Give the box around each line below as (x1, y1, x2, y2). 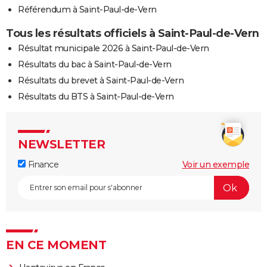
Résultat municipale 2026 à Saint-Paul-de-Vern (18, 43, 209, 54)
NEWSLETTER (18, 137, 105, 152)
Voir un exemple (182, 159, 249, 170)
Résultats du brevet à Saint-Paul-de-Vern (18, 75, 184, 86)
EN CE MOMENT (6, 238, 106, 253)
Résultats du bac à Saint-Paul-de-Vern (18, 59, 172, 70)
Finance (26, 159, 58, 170)
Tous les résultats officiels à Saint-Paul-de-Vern (6, 27, 259, 41)
